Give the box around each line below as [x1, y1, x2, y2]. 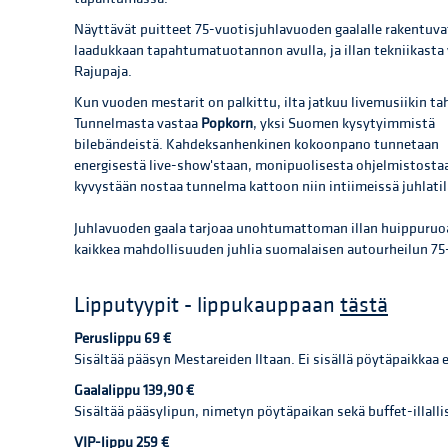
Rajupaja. [74, 62, 132, 82]
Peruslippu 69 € [74, 329, 171, 349]
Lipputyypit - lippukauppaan [74, 292, 340, 320]
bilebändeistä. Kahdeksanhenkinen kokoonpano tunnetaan [74, 135, 439, 155]
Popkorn [201, 114, 253, 134]
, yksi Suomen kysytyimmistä [253, 114, 435, 134]
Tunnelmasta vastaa [74, 114, 201, 134]
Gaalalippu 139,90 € [74, 381, 194, 401]
